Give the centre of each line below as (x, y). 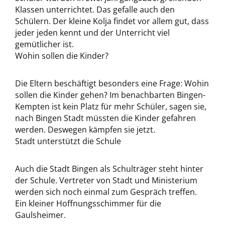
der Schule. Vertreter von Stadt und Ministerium (106, 180)
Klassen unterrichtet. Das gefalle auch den (95, 10)
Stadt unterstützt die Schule (68, 141)
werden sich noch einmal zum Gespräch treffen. (106, 192)
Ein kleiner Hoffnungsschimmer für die (88, 203)
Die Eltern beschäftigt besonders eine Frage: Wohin (112, 83)
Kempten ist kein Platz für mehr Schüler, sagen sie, (111, 106)
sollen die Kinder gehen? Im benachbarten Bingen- (110, 95)
